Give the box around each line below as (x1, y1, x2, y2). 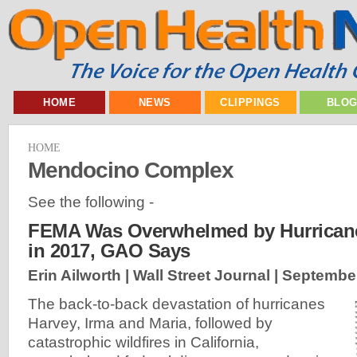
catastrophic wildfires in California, (28, 334, 259, 351)
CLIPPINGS (220, 96, 280, 108)
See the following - (28, 193, 154, 210)
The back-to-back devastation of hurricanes (28, 296, 325, 313)
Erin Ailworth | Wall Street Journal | (28, 267, 282, 284)
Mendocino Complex (28, 156, 233, 182)
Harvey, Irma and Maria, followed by (28, 315, 273, 332)
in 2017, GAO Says (28, 240, 190, 262)
